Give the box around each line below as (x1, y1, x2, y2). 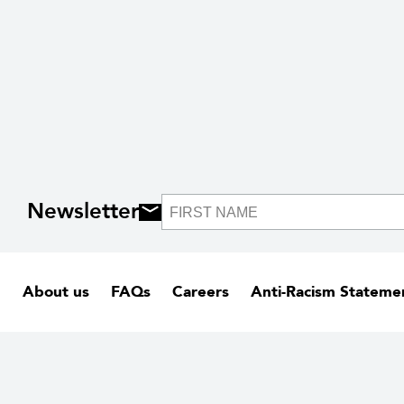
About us (23, 281, 89, 303)
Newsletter (27, 197, 139, 227)
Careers (172, 281, 229, 303)
